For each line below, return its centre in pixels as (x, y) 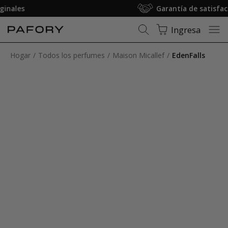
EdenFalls (189, 55)
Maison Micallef (138, 55)
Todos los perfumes (72, 55)
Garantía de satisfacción (123, 8)
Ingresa (186, 30)
